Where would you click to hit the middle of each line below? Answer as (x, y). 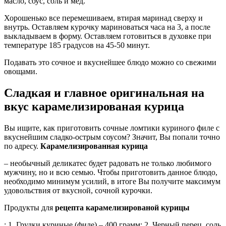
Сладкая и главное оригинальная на (104, 93)
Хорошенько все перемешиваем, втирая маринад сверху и (103, 18)
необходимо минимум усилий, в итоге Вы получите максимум (112, 181)
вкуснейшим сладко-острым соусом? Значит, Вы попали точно (112, 137)
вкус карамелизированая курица (94, 106)
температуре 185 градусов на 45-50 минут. (77, 45)
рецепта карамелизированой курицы (122, 207)
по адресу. (22, 146)
